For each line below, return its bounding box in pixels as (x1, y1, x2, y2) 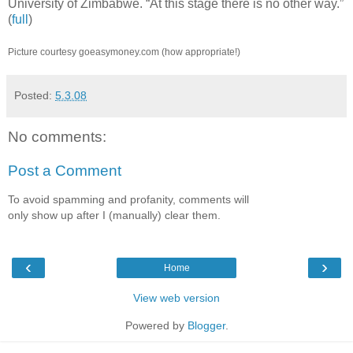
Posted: (14, 88, 55, 102)
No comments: (8, 128, 106, 145)
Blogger (187, 319, 225, 333)
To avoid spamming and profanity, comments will (8, 192, 249, 206)
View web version (133, 292, 220, 305)
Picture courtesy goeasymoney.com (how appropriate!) (8, 46, 240, 58)
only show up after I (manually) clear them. (8, 208, 221, 221)
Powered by (124, 319, 188, 333)
